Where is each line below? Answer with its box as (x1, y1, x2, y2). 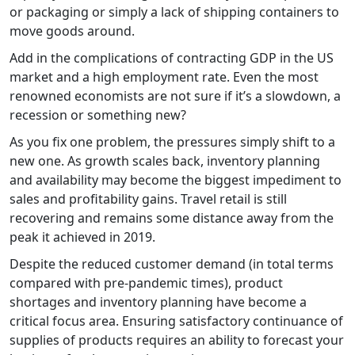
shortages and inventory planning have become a (10, 292, 307, 311)
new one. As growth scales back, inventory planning (10, 151, 320, 170)
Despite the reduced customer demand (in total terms (10, 254, 334, 273)
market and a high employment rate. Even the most (10, 67, 319, 86)
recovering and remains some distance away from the (10, 208, 334, 227)
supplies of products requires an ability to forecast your (10, 330, 344, 349)
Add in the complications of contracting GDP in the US (10, 48, 334, 67)
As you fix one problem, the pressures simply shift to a (10, 132, 335, 151)
